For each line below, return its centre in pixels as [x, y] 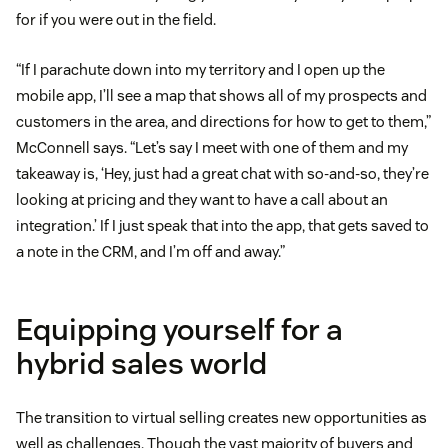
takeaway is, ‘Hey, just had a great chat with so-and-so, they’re [222, 174]
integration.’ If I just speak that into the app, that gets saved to [222, 226]
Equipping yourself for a [179, 330]
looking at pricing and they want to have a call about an [202, 200]
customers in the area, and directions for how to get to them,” [223, 122]
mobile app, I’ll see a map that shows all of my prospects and [221, 96]
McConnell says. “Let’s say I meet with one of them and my [212, 148]
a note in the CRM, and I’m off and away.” [150, 252]
